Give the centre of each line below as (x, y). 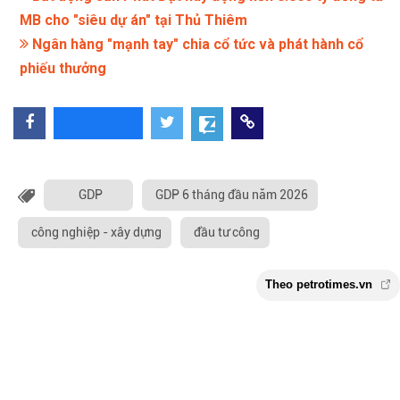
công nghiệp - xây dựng (96, 233)
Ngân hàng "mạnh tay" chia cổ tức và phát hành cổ (196, 45)
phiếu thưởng (63, 69)
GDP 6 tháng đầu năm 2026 (232, 195)
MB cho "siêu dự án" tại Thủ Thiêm (133, 21)
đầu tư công (227, 233)
